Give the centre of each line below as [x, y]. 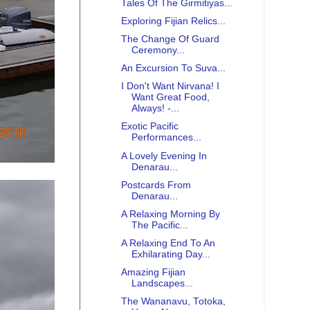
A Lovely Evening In [164, 156]
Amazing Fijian [153, 273]
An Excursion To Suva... [173, 69]
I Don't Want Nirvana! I [170, 86]
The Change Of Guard [170, 39]
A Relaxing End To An [168, 243]
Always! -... [155, 109]
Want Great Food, [170, 98]
